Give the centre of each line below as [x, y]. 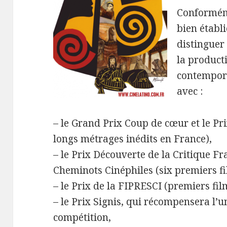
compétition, [82, 218]
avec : [190, 91]
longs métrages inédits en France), [133, 139]
